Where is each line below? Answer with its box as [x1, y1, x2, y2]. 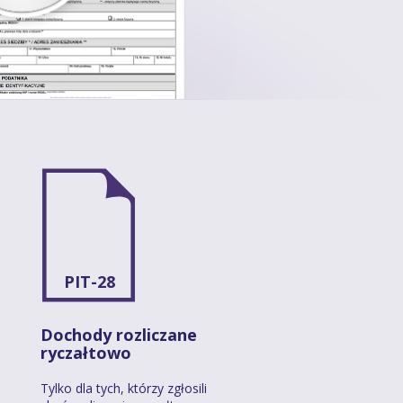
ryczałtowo [40, 341, 131, 363]
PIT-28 [64, 270, 115, 292]
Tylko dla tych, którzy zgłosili [40, 379, 207, 397]
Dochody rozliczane [40, 323, 197, 345]
